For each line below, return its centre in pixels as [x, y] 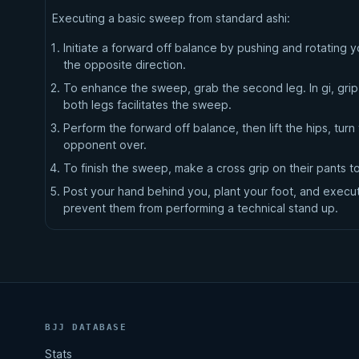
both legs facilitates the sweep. [147, 105]
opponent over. [105, 145]
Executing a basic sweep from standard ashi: [171, 18]
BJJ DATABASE [86, 327]
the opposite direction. [125, 65]
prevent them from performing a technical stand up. [201, 208]
